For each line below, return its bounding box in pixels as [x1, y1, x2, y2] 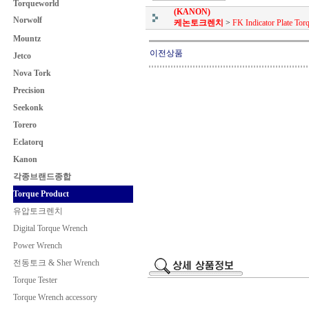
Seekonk [12, 103, 43, 112]
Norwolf [12, 15, 42, 25]
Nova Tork [12, 68, 51, 78]
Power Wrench [12, 241, 62, 250]
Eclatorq [12, 137, 43, 147]
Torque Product [12, 189, 69, 199]
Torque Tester [12, 275, 57, 285]
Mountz [12, 34, 41, 43]
